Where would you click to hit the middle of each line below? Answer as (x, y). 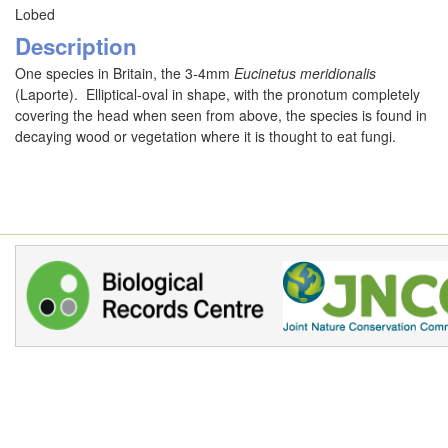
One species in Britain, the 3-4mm (124, 73)
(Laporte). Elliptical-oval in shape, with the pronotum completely (217, 94)
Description (76, 46)
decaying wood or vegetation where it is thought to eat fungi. (205, 136)
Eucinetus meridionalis (305, 73)
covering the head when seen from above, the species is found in (221, 115)
